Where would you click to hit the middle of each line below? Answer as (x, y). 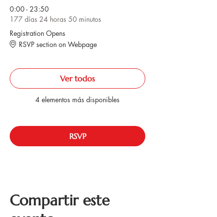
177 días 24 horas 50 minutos (55, 19)
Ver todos (77, 78)
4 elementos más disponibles (77, 100)
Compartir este (60, 200)
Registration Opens (38, 33)
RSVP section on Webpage (58, 44)
